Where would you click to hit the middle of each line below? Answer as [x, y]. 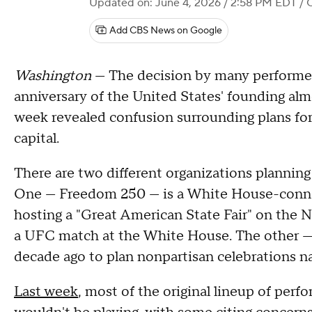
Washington [54, 76]
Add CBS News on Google [166, 31]
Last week [46, 292]
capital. [38, 139]
